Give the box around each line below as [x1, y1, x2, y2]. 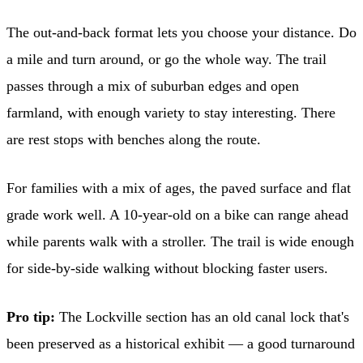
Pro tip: [6, 308, 55, 325]
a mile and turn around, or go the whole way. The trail [6, 50, 327, 67]
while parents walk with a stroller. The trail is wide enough [6, 233, 354, 250]
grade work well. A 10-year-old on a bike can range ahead [6, 206, 348, 223]
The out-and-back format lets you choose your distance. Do [6, 23, 357, 41]
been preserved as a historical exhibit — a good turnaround [6, 335, 355, 352]
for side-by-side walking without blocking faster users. [6, 259, 328, 276]
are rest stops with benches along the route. [6, 130, 261, 147]
